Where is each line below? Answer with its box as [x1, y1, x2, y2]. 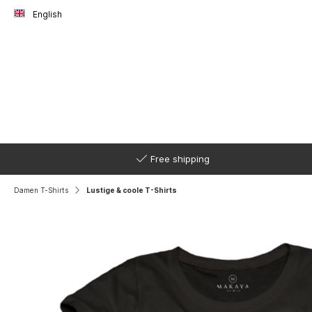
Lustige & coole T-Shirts [86, 186, 177, 194]
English [33, 9, 62, 19]
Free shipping [150, 153, 210, 164]
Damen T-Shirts [14, 186, 68, 194]
